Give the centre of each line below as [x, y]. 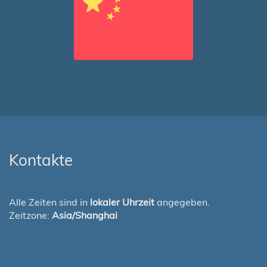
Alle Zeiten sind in [49, 202]
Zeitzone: [30, 215]
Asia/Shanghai [85, 215]
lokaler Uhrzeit [122, 202]
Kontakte [41, 160]
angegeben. [182, 202]
